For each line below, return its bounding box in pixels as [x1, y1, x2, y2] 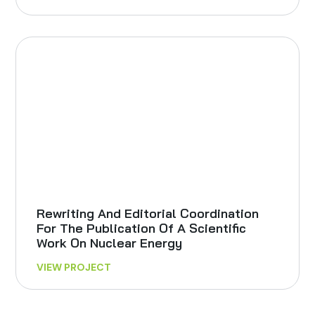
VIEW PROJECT [37, 261, 112, 274]
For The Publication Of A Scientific [37, 220, 247, 237]
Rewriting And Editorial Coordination [37, 205, 259, 222]
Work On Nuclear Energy [37, 235, 183, 252]
